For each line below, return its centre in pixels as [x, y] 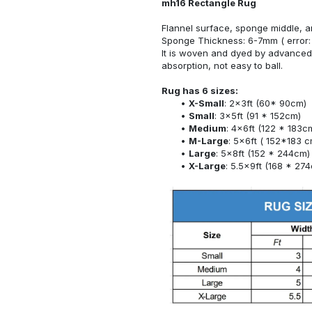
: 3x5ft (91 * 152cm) [257, 115]
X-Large [207, 165]
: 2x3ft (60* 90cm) [265, 103]
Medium [207, 128]
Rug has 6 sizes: [200, 90]
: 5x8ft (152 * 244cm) [263, 153]
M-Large [208, 140]
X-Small [206, 103]
